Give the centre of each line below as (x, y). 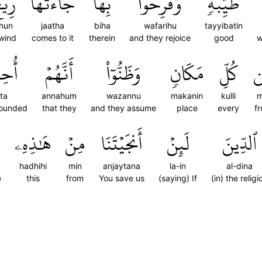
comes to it (53, 38)
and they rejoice (160, 38)
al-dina (239, 166)
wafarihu (160, 25)
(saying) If (178, 178)
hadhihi (33, 166)
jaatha (53, 25)
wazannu (123, 96)
